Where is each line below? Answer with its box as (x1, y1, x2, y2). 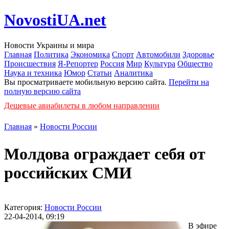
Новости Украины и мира (4, 40, 94, 50)
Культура (144, 59, 175, 68)
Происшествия (4, 59, 56, 68)
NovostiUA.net (4, 11, 106, 30)
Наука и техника (4, 68, 62, 77)
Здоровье (182, 50, 214, 59)
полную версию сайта (4, 86, 81, 96)
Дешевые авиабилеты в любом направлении (4, 101, 159, 110)
